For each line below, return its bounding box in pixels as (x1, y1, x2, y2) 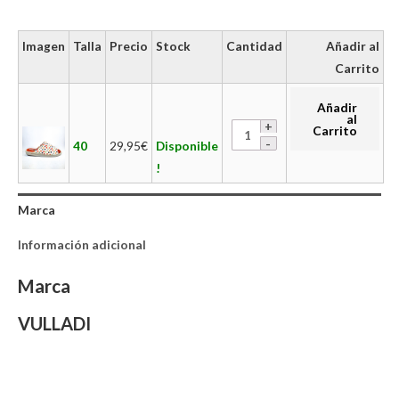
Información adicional (18, 237, 146, 253)
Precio (110, 37, 148, 53)
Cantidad (226, 37, 282, 53)
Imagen (22, 37, 65, 53)
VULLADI (18, 313, 91, 334)
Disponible (156, 137, 218, 153)
